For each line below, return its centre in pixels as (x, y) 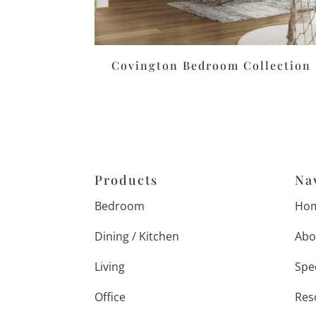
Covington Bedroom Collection (212, 66)
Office (110, 297)
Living (110, 266)
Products (127, 180)
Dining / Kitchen (137, 236)
